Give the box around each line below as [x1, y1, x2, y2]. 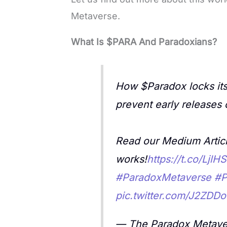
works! [116, 153, 147, 165]
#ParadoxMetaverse [116, 171, 212, 183]
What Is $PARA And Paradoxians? [71, 36, 220, 47]
